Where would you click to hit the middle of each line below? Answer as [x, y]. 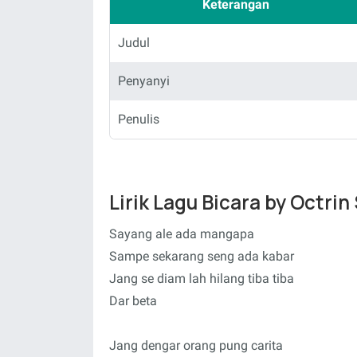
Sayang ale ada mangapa [182, 234]
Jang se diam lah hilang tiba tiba [202, 279]
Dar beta [133, 301]
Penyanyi [144, 80]
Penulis [139, 119]
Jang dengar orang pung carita [196, 345]
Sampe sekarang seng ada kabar [202, 256]
